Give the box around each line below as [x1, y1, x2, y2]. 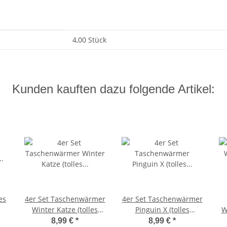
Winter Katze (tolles [32, 205, 98, 215]
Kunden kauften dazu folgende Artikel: [12, 82, 215, 96]
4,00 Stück [72, 35, 106, 45]
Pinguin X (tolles [135, 205, 190, 215]
